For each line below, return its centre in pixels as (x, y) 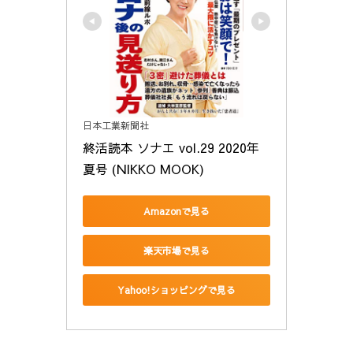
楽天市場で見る (176, 250)
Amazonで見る (176, 211)
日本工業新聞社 (116, 126)
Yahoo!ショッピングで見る (176, 290)
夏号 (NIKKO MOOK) (143, 169)
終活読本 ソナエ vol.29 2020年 (171, 148)
